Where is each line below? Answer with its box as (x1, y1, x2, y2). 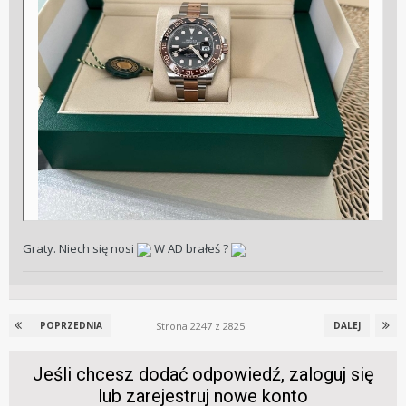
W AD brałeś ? (151, 240, 231, 257)
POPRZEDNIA (40, 319, 102, 333)
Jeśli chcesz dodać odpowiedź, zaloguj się (32, 363, 374, 386)
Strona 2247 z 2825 (156, 319, 250, 333)
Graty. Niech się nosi (23, 240, 137, 257)
